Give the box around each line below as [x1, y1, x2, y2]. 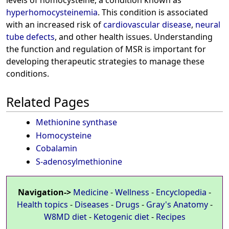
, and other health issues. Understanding [55, 31, 213, 43]
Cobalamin [35, 143, 77, 154]
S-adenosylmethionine [35, 155, 122, 167]
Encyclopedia [156, 186, 207, 198]
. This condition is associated [98, 7, 208, 18]
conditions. [6, 68, 49, 80]
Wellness [115, 186, 149, 198]
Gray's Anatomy [146, 198, 208, 210]
